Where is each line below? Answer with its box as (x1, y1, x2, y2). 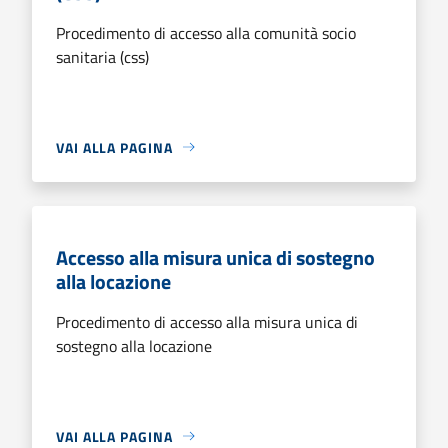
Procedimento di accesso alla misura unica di (56, 309, 358, 334)
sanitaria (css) (56, 44, 149, 69)
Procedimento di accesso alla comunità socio (56, 20, 356, 45)
